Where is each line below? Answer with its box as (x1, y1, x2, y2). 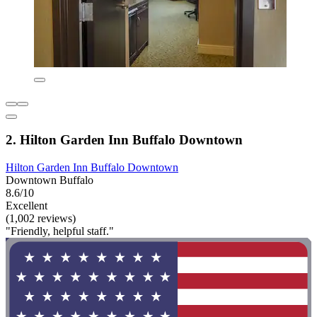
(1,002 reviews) (6, 212, 76, 225)
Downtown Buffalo (6, 174, 93, 187)
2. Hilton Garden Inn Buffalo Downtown (6, 132, 243, 148)
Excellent (6, 200, 47, 212)
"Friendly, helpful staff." (6, 225, 114, 238)
